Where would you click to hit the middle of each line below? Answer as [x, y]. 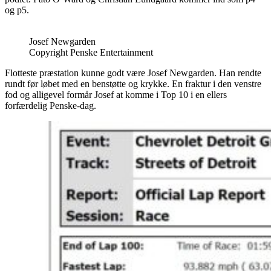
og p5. [17, 10]
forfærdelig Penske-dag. [51, 105]
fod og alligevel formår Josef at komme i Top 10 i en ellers [116, 94]
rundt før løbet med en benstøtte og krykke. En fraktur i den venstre [133, 83]
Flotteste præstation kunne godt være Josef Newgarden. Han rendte [133, 73]
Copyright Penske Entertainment [91, 52]
